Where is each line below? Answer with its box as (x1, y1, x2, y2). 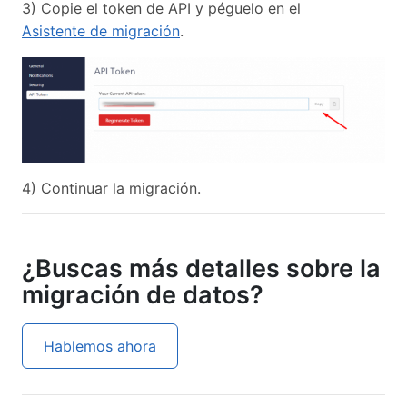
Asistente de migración (22, 22, 180, 41)
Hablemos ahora (43, 336, 156, 355)
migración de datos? (22, 280, 263, 311)
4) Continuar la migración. (22, 179, 201, 198)
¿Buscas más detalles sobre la (22, 253, 381, 284)
